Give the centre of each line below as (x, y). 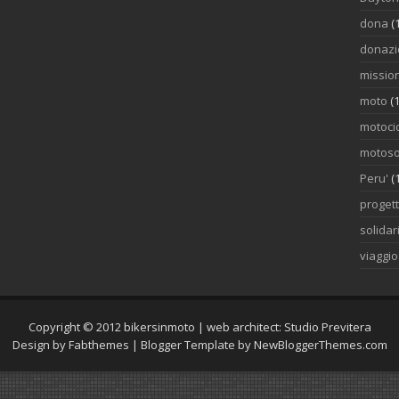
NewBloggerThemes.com (320, 345)
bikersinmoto (159, 327)
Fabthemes (98, 345)
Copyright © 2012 (76, 327)
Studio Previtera (327, 327)
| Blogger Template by (191, 345)
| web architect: (239, 327)
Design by (40, 345)
